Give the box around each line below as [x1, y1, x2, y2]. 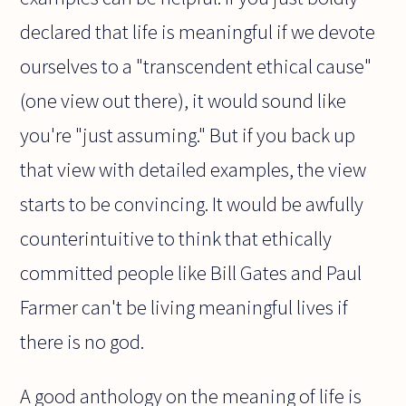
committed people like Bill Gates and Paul [20, 259, 362, 285]
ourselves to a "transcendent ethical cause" [20, 53, 372, 79]
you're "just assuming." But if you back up [20, 121, 356, 148]
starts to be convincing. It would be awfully [20, 190, 364, 217]
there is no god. [20, 328, 145, 354]
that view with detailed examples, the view [20, 156, 367, 182]
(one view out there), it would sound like [20, 87, 347, 113]
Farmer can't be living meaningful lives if [20, 294, 349, 320]
